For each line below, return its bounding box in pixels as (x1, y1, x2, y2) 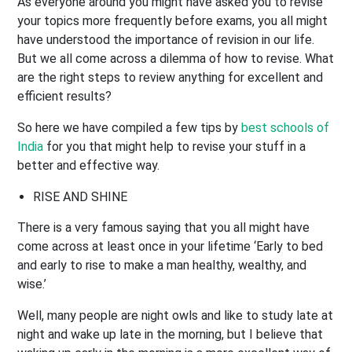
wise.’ (17, 276, 47, 291)
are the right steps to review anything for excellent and (17, 69, 324, 85)
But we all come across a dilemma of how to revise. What (17, 50, 335, 66)
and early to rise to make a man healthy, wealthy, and (17, 257, 307, 273)
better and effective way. (17, 157, 160, 173)
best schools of (241, 119, 330, 135)
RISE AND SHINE (33, 189, 128, 204)
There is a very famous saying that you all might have (17, 219, 310, 235)
